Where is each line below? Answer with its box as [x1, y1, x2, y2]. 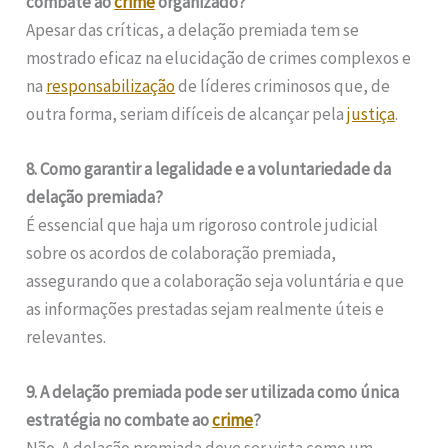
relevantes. [26, 326, 107, 349]
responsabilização [46, 74, 176, 97]
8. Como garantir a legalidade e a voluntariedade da [26, 158, 392, 181]
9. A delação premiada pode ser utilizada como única [26, 381, 400, 404]
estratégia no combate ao [26, 409, 213, 432]
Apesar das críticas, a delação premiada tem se [26, 18, 360, 41]
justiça [347, 102, 396, 125]
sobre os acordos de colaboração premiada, [26, 242, 337, 265]
